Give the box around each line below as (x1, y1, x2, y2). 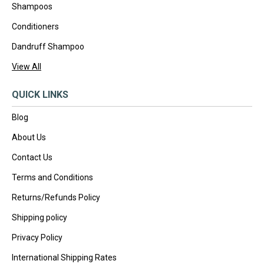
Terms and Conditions (12, 172, 93, 182)
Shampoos (12, 1, 52, 11)
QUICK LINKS (12, 88, 68, 100)
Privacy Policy (12, 232, 62, 242)
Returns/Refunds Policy (12, 192, 100, 202)
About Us (12, 132, 46, 142)
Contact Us (12, 152, 52, 162)
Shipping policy (12, 212, 67, 222)
